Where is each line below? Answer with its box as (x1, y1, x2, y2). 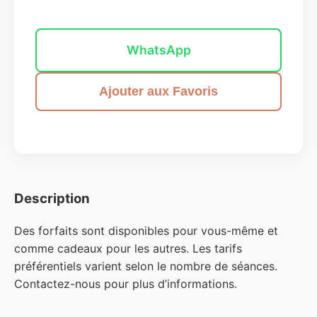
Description (14, 190, 90, 207)
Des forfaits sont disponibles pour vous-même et (14, 223, 278, 238)
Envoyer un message (95, 3, 222, 18)
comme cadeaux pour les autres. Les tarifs (14, 241, 242, 255)
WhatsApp (126, 42, 191, 58)
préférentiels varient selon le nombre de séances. (14, 258, 277, 273)
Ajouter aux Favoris (99, 84, 218, 99)
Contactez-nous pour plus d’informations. (14, 276, 237, 291)
